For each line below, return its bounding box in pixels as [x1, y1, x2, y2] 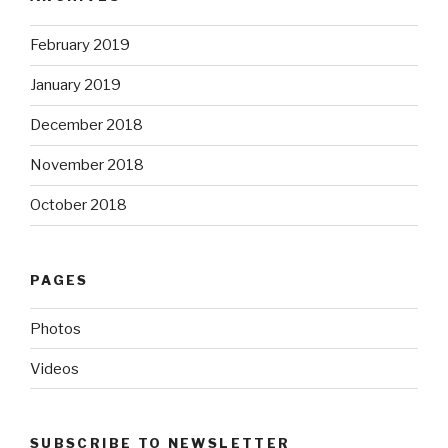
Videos [30, 359, 79, 378]
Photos [30, 319, 81, 338]
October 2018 [30, 196, 127, 215]
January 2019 [30, 76, 121, 95]
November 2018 [30, 156, 144, 175]
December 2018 [30, 116, 143, 135]
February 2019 [30, 36, 130, 55]
